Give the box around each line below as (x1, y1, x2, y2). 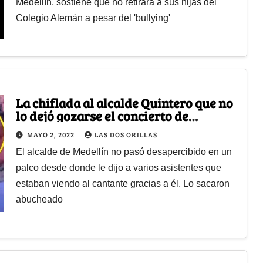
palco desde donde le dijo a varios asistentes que (15, 162, 221, 173)
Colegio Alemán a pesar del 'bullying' (15, 12, 170, 23)
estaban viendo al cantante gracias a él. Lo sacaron (15, 178, 230, 188)
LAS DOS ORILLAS (94, 129, 157, 139)
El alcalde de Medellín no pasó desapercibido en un (15, 146, 232, 157)
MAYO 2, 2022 (26, 129, 76, 139)
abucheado (15, 194, 63, 204)
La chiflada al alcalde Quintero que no (15, 93, 233, 112)
